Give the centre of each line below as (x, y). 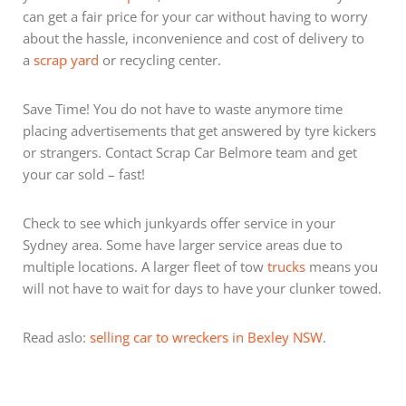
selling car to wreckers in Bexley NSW (206, 337)
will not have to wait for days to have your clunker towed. (202, 288)
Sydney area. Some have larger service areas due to (183, 244)
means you (342, 266)
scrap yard (66, 59)
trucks (286, 266)
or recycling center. (160, 59)
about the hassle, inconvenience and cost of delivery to (193, 38)
